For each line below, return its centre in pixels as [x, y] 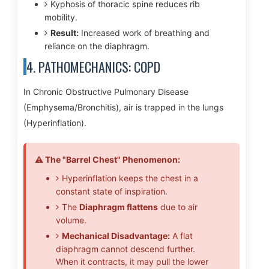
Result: [64, 33]
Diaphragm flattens [118, 207]
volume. [71, 220]
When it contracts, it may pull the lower [132, 261]
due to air [177, 207]
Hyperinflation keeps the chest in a [130, 178]
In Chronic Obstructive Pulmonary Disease [106, 92]
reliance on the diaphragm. [97, 46]
